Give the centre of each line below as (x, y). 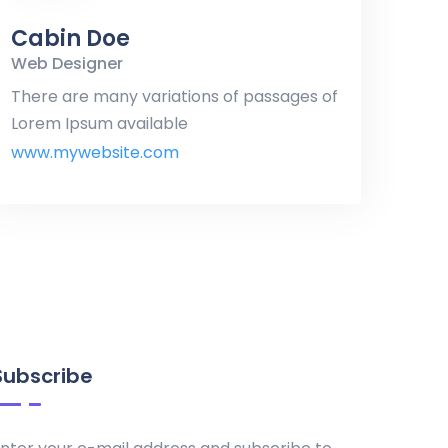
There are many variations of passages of (174, 96)
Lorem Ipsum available (99, 123)
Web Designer (67, 63)
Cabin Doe (70, 38)
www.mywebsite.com (95, 152)
